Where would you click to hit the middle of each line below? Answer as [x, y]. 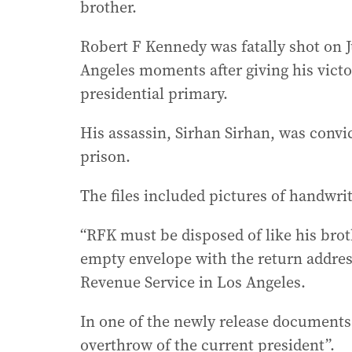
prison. [105, 157]
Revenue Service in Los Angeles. [193, 282]
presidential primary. [154, 94]
